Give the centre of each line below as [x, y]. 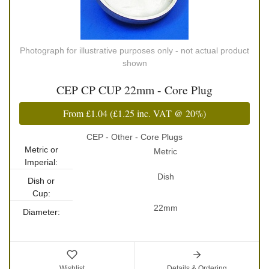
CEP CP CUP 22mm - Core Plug [134, 90]
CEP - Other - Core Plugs [134, 137]
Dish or [41, 181]
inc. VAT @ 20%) [170, 113]
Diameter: [41, 212]
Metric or [41, 150]
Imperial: [41, 162]
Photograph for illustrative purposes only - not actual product [134, 51]
